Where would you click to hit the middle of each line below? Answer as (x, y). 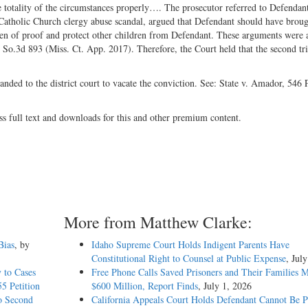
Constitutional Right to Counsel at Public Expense (188, 258)
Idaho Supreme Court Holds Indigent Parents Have (190, 244)
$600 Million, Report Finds (144, 285)
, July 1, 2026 (224, 285)
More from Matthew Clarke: (158, 222)
